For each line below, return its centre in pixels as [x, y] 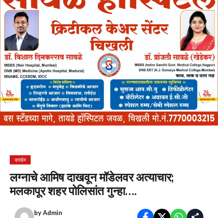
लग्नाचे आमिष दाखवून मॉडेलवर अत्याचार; [92, 177]
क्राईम [20, 160]
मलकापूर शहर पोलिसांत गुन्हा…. [73, 191]
